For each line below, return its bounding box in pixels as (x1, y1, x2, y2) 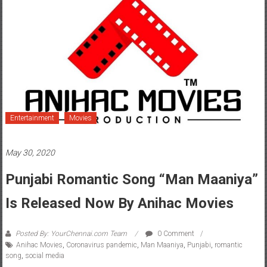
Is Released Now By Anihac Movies (5, 194, 234, 212)
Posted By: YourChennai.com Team (13, 229, 129, 238)
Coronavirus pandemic (66, 240, 137, 249)
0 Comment (155, 229, 194, 238)
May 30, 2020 (5, 147, 55, 157)
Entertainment (10, 113, 54, 122)
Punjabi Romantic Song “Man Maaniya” (5, 170, 258, 188)
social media (24, 251, 64, 260)
